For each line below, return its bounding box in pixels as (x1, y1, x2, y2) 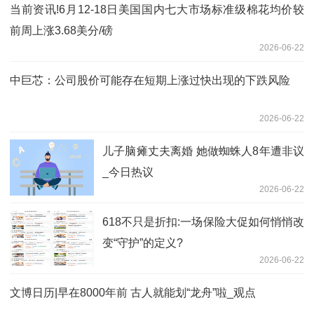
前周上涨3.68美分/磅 (10, 24, 113, 36)
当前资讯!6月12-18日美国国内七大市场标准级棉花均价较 (10, 3, 304, 15)
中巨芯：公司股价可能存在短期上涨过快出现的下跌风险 (10, 74, 290, 86)
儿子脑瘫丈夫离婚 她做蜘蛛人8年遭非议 (102, 144, 304, 157)
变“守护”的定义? (102, 236, 183, 249)
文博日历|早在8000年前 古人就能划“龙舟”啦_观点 (10, 286, 256, 299)
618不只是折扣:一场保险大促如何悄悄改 (102, 215, 304, 228)
